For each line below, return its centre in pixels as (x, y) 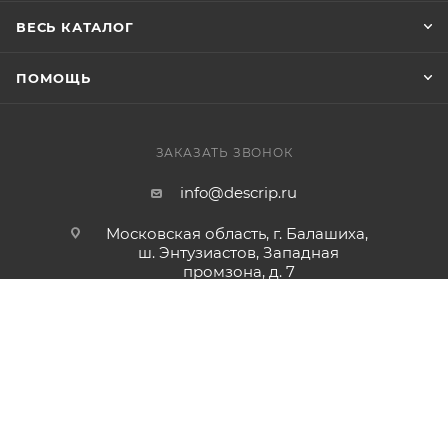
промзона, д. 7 (238, 272)
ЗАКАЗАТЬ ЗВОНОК (224, 153)
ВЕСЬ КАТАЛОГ (75, 27)
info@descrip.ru (238, 193)
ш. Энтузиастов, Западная (238, 253)
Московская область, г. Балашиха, (238, 234)
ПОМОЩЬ (53, 78)
